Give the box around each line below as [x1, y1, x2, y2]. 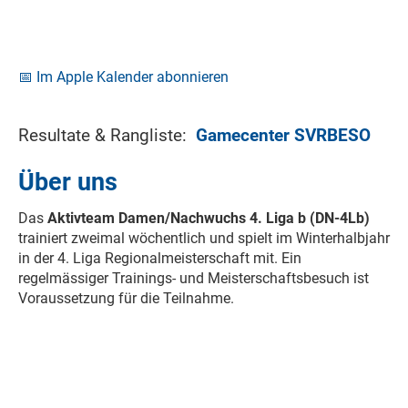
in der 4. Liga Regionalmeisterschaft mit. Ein [18, 250, 301, 268]
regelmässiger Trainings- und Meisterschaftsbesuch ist [18, 270, 369, 288]
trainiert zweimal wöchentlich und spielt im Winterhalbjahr [18, 229, 390, 248]
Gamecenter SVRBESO [196, 125, 371, 147]
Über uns [18, 168, 117, 198]
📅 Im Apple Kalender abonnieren [18, 68, 229, 87]
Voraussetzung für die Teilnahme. [18, 290, 234, 308]
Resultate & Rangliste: [18, 125, 196, 147]
